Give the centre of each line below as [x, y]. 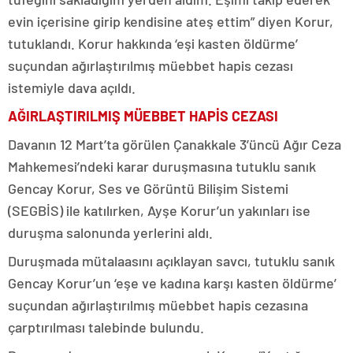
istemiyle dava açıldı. [73, 88]
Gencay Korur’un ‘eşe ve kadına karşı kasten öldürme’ [172, 283]
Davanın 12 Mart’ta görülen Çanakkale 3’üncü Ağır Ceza [175, 145]
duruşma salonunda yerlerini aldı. [112, 233]
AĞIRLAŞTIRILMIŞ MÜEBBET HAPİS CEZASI [143, 116]
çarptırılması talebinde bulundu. [108, 327]
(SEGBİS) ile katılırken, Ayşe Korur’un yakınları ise [159, 211]
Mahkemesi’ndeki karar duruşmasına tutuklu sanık [162, 167]
